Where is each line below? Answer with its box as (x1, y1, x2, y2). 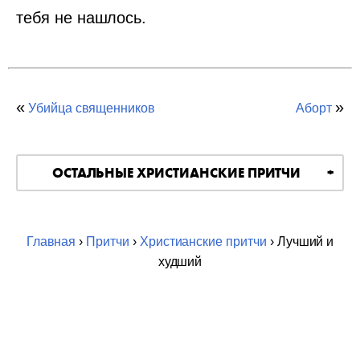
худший (157, 255, 202, 268)
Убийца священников (27, 101, 156, 115)
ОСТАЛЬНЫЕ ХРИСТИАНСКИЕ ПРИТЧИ (51, 164, 301, 182)
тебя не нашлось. (16, 9, 147, 27)
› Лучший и (266, 235, 334, 248)
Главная (26, 235, 76, 248)
